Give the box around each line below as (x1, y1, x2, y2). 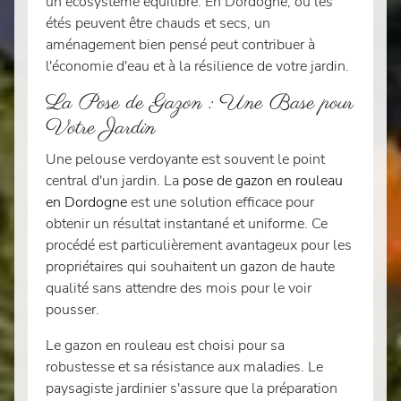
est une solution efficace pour (127, 192, 314, 213)
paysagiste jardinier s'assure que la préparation (46, 379, 337, 399)
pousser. (46, 300, 99, 320)
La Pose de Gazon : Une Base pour (46, 89, 354, 119)
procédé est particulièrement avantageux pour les (46, 235, 352, 256)
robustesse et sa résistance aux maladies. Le (46, 357, 323, 378)
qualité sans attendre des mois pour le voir (46, 278, 311, 299)
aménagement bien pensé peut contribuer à (46, 35, 315, 55)
